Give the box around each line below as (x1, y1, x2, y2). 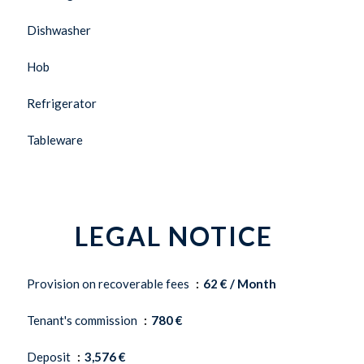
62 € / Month (203, 276, 276, 291)
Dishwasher (27, 23, 91, 37)
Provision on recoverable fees (27, 276, 192, 291)
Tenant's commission (27, 313, 140, 327)
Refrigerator (27, 96, 97, 110)
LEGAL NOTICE (75, 220, 273, 252)
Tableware (27, 132, 83, 147)
